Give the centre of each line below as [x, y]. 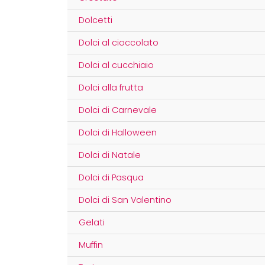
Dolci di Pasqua [112, 178]
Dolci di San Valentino [125, 200]
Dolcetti [96, 20]
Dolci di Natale [110, 155]
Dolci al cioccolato [119, 43]
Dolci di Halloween [118, 133]
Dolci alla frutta [111, 88]
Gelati [92, 223]
